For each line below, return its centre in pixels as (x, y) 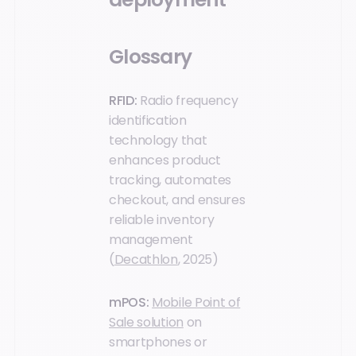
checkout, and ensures (177, 200)
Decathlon (146, 260)
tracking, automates (170, 180)
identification (148, 121)
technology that (158, 141)
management (151, 240)
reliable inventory (162, 220)
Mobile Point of (196, 302)
